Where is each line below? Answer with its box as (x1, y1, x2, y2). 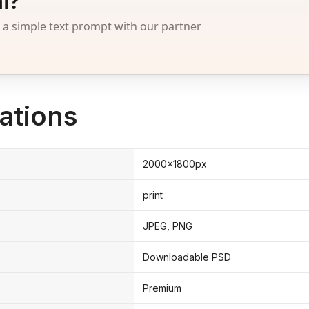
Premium (143, 281, 181, 294)
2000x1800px (143, 157, 207, 170)
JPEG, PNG (143, 219, 192, 232)
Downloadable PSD (143, 250, 231, 263)
